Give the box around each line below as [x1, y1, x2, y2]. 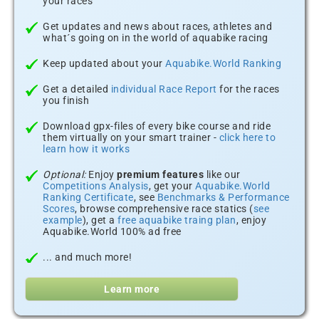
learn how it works [43, 143, 130, 155]
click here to [219, 132, 276, 143]
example [43, 214, 83, 226]
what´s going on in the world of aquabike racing [43, 32, 268, 43]
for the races [216, 83, 280, 95]
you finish [43, 95, 89, 106]
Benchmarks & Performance [157, 192, 290, 203]
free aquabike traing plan [117, 214, 236, 226]
